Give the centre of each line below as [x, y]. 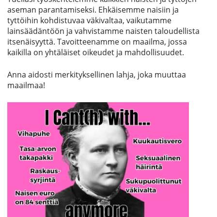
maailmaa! [26, 85]
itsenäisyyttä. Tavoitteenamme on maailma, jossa [97, 42]
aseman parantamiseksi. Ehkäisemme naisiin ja [93, 10]
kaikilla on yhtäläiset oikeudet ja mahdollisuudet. [96, 53]
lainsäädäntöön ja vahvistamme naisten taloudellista [103, 31]
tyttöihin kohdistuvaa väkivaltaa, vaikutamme [89, 21]
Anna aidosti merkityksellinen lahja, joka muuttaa [97, 75]
